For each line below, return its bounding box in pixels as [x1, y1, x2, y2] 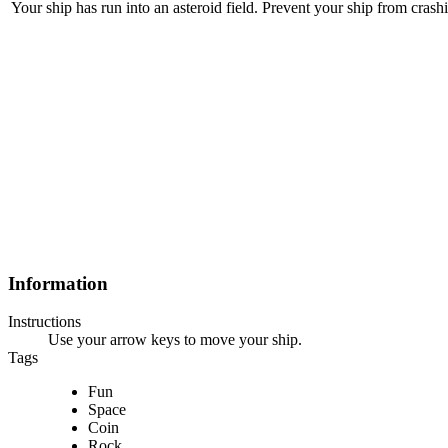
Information [8, 272, 108, 294]
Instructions [8, 313, 81, 331]
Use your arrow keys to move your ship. [48, 331, 302, 349]
